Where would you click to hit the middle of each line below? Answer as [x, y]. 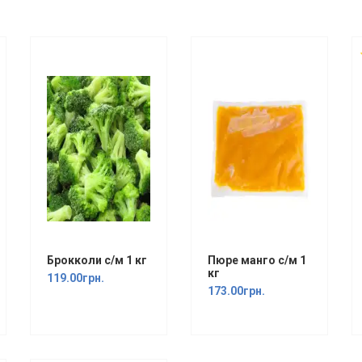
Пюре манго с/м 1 [257, 260]
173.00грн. [236, 291]
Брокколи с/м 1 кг [97, 260]
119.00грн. [76, 278]
